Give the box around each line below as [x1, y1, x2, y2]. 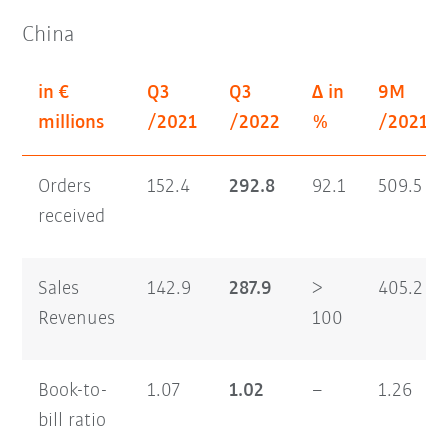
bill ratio [38, 410, 107, 431]
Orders [38, 176, 92, 197]
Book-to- [38, 380, 108, 401]
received [38, 206, 106, 227]
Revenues [38, 308, 116, 329]
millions [38, 112, 105, 133]
